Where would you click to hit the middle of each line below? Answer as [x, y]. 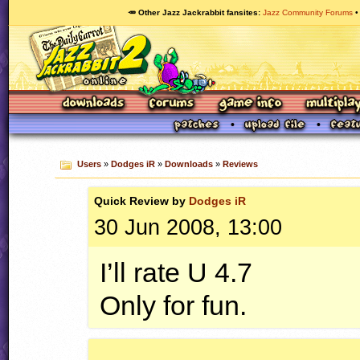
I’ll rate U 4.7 [176, 272]
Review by [160, 200]
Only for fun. [174, 305]
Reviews [240, 164]
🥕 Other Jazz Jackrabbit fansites [193, 12]
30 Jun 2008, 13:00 [188, 227]
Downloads [188, 164]
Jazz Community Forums [308, 12]
